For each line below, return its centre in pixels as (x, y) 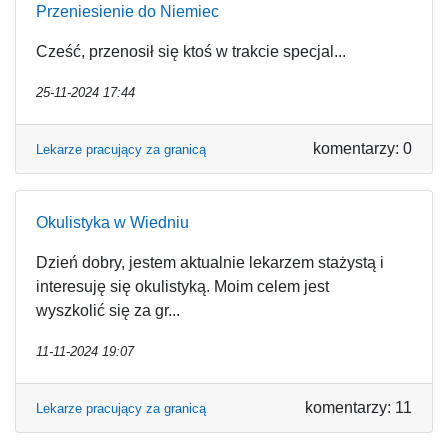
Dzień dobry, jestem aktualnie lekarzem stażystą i (210, 262)
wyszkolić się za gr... (108, 310)
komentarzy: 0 (362, 148)
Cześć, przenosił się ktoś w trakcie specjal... (191, 51)
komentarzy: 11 (358, 407)
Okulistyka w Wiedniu (112, 222)
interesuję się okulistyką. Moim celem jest (182, 286)
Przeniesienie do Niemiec (127, 11)
